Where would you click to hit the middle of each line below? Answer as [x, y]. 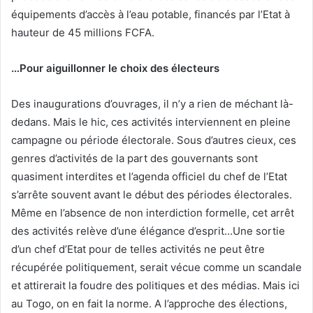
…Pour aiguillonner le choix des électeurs [115, 68]
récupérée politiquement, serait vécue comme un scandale [156, 267]
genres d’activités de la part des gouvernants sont [134, 158]
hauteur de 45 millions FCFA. [83, 32]
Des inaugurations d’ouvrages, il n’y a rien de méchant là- [152, 103]
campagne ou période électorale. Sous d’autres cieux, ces [154, 140]
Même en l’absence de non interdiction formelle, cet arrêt [153, 212]
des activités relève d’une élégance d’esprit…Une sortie [148, 231]
